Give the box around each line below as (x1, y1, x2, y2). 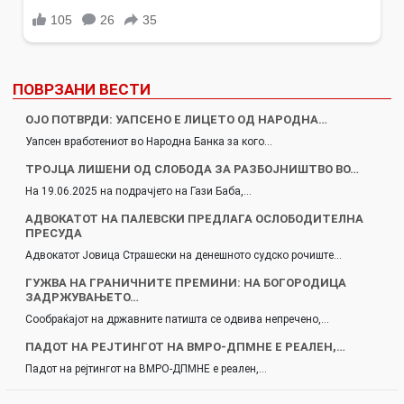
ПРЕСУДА (25, 226, 82, 241)
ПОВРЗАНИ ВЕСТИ (13, 80, 151, 99)
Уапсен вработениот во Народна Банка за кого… (25, 135, 272, 149)
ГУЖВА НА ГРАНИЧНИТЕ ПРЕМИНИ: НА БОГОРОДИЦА (25, 276, 346, 290)
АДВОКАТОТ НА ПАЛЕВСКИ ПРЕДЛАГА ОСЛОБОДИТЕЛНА (25, 212, 363, 226)
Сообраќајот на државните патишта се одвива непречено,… (25, 313, 329, 326)
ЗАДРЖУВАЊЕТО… (25, 290, 139, 305)
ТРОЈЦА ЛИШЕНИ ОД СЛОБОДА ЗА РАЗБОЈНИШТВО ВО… (25, 162, 359, 177)
